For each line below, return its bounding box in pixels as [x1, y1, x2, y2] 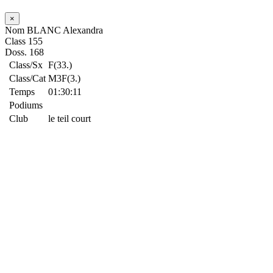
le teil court [48, 113, 91, 124]
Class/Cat [9, 73, 46, 83]
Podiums [9, 100, 43, 110]
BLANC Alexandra [27, 25, 103, 35]
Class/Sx [9, 60, 43, 70]
